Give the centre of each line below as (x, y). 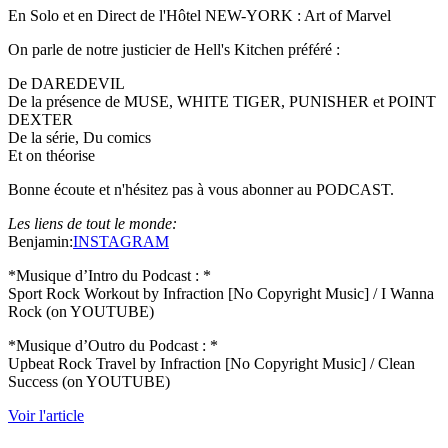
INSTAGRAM (121, 242)
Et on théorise (51, 156)
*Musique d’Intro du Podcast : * (109, 276)
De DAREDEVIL (66, 84)
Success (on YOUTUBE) (89, 382)
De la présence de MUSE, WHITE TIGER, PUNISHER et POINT (222, 102)
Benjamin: (40, 242)
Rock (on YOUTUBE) (81, 312)
